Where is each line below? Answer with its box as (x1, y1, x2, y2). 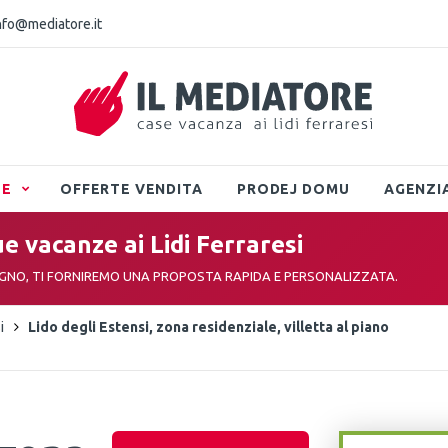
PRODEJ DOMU (237, 180, 350, 197)
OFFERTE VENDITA (59, 180, 203, 197)
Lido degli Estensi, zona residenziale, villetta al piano (28, 319, 389, 335)
